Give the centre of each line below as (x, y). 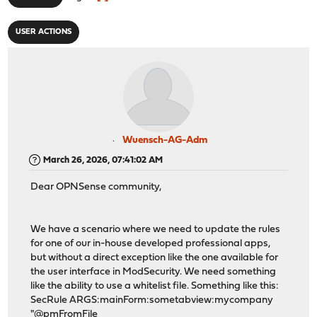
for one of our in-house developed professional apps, (151, 244)
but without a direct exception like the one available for (155, 258)
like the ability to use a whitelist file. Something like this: (156, 287)
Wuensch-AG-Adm (165, 140)
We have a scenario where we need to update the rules (156, 230)
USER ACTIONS (44, 32)
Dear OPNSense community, (96, 188)
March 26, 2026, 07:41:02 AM (103, 160)
